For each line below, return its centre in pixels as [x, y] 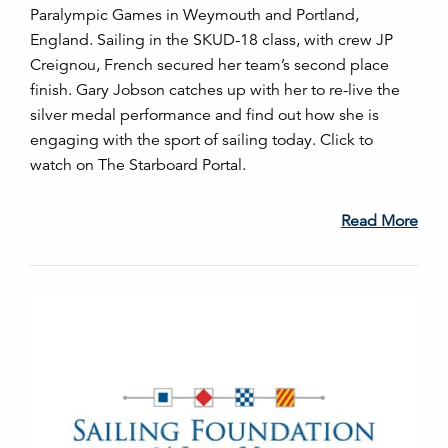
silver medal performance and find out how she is [204, 115]
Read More [379, 221]
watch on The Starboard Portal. [138, 165]
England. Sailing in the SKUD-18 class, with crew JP [211, 40]
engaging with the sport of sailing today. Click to [201, 140]
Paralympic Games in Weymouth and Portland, [194, 15]
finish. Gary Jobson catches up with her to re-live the [215, 90]
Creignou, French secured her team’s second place [209, 65]
